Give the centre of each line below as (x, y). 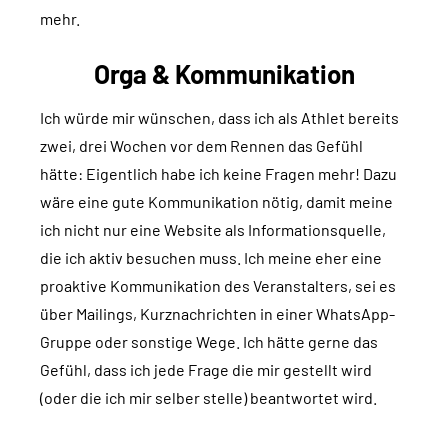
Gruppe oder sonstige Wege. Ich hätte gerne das (209, 342)
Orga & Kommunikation (224, 74)
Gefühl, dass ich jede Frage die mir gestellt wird (206, 370)
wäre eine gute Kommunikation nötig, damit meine (216, 202)
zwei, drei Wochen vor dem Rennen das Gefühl (201, 146)
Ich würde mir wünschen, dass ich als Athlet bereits (219, 118)
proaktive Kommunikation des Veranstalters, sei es (218, 286)
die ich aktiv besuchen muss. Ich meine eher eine (211, 258)
